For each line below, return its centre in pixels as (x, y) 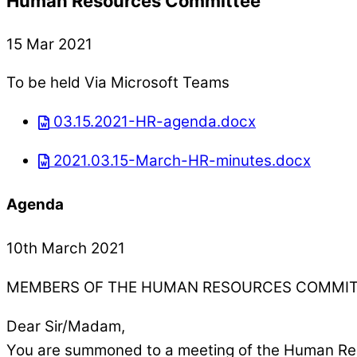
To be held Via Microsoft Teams (118, 83)
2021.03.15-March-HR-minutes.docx (182, 160)
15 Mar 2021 (49, 44)
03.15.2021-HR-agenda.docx (155, 122)
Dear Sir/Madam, (66, 326)
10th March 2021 (66, 248)
